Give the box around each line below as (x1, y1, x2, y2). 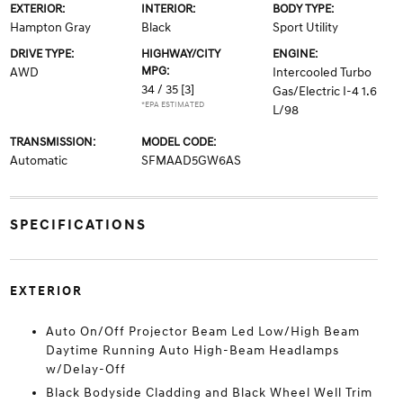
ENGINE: (273, 47, 318, 61)
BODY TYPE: (273, 2, 335, 16)
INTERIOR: (140, 2, 195, 16)
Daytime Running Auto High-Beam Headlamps (45, 343, 339, 358)
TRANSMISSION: (9, 135, 95, 149)
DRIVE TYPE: (9, 47, 74, 61)
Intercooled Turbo (273, 65, 372, 80)
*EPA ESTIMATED (140, 100, 204, 110)
